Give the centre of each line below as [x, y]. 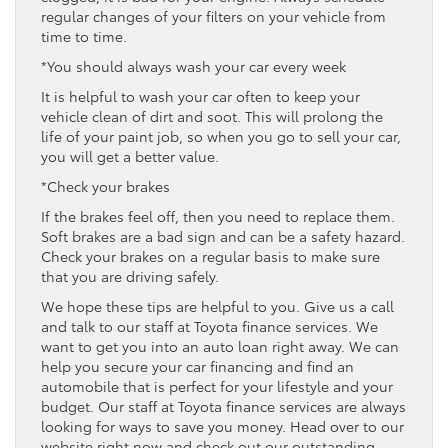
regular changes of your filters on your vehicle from [213, 16]
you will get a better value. [130, 156]
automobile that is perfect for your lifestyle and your [217, 386]
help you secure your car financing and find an [197, 366]
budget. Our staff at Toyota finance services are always [223, 406]
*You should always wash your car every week [193, 66]
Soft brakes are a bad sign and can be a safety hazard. [223, 236]
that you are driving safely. [130, 276]
